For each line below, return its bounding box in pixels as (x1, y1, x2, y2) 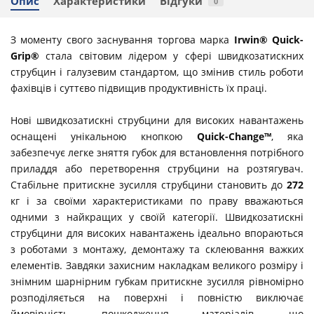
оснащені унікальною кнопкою (11, 129, 197, 143)
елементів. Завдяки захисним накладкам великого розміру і (11, 258, 303, 272)
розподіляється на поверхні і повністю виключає (11, 290, 303, 304)
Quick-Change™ (197, 129, 271, 143)
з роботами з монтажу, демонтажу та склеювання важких (11, 242, 303, 256)
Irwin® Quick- (233, 32, 304, 46)
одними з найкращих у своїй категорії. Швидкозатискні (11, 210, 303, 224)
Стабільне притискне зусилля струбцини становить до (11, 177, 287, 191)
